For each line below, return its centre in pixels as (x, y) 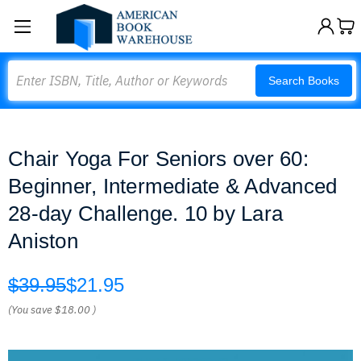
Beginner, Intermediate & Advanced (173, 186)
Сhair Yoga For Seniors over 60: (158, 159)
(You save (30, 310)
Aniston (43, 241)
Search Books (304, 81)
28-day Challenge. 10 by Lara (145, 214)
